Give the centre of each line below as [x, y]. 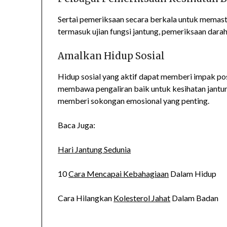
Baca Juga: [77, 125]
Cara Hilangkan [86, 198]
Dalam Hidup [193, 174]
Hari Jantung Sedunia [94, 149]
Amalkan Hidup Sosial [111, 56]
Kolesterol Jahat [142, 198]
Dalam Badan [195, 198]
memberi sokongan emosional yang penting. [134, 101]
